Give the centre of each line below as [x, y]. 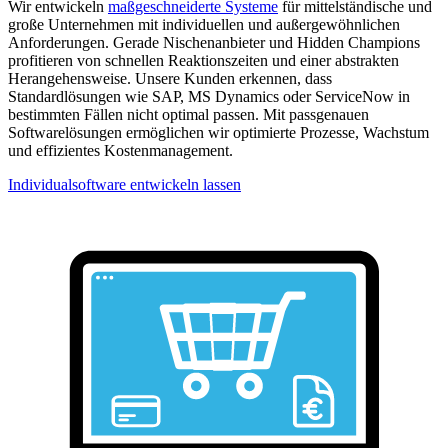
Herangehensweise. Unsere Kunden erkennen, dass [170, 78]
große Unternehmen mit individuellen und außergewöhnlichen [204, 24]
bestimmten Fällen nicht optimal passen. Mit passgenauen [188, 114]
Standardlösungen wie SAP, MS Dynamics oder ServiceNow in [209, 96]
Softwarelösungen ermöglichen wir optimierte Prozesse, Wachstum [218, 132]
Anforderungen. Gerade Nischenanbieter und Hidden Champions [214, 42]
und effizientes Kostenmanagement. [120, 150]
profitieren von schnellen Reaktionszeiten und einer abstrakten [203, 60]
